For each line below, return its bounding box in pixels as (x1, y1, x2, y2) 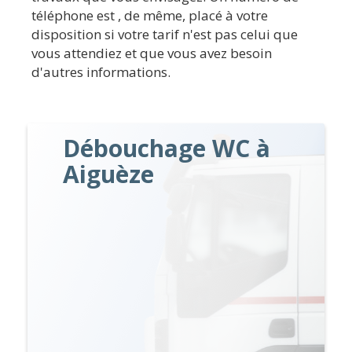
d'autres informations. (31, 62, 170, 81)
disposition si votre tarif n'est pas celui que (31, 24, 298, 43)
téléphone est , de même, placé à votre (31, 5, 268, 24)
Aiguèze (63, 157, 155, 190)
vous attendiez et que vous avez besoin (31, 43, 272, 62)
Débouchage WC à (63, 131, 271, 164)
